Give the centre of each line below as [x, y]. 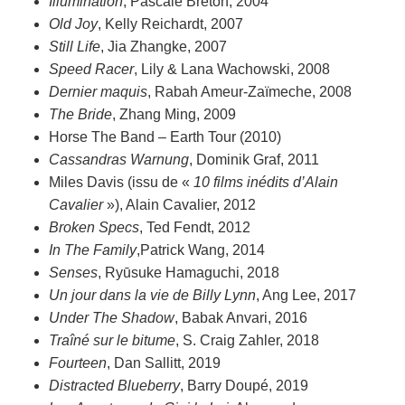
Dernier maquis [99, 91]
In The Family [93, 250]
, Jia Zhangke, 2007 [164, 46]
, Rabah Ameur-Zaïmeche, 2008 [250, 91]
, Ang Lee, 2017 [306, 295]
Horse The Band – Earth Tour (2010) [165, 137]
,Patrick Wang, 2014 [201, 250]
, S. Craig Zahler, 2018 [248, 340]
